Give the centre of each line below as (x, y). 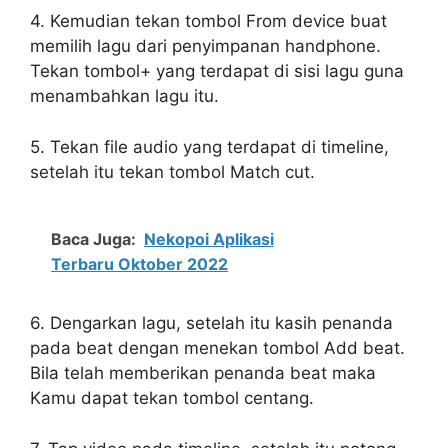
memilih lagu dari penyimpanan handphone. (205, 46)
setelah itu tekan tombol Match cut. (172, 171)
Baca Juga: (93, 239)
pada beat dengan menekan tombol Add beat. (217, 348)
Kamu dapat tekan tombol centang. (172, 398)
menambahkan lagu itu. (124, 96)
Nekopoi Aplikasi (209, 239)
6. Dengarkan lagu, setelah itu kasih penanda (211, 323)
